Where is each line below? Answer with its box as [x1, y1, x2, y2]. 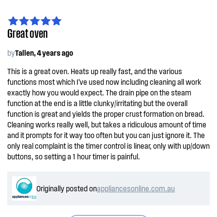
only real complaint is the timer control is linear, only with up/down [7, 141, 210, 150]
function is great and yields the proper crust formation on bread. [7, 109, 204, 118]
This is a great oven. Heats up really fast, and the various [7, 66, 182, 76]
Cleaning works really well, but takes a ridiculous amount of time [7, 120, 206, 129]
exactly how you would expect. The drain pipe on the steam [7, 88, 191, 97]
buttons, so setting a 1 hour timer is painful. [7, 152, 140, 161]
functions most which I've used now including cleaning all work [7, 77, 201, 86]
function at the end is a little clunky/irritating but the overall [7, 98, 187, 108]
